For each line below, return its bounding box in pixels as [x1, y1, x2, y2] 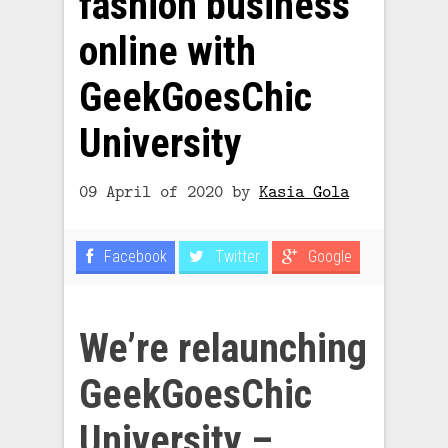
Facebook [100, 246, 167, 266]
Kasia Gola [259, 177, 349, 203]
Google [304, 246, 352, 266]
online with [79, 27, 256, 75]
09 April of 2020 [79, 177, 223, 203]
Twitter [211, 246, 260, 266]
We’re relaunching [79, 324, 367, 372]
